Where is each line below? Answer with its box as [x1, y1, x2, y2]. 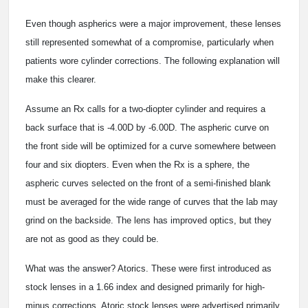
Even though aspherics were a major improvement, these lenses [25, 19, 281, 30]
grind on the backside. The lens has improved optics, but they [25, 215, 272, 226]
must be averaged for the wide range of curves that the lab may [25, 197, 278, 208]
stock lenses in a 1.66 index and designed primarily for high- [25, 282, 265, 293]
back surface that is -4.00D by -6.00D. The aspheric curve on [25, 122, 269, 133]
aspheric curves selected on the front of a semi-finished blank [25, 178, 271, 189]
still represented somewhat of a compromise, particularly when [25, 37, 274, 48]
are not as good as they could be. [25, 234, 159, 245]
